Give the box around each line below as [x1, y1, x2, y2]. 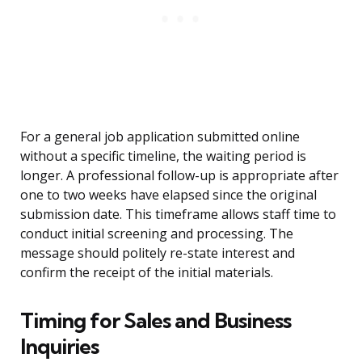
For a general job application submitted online [20, 128, 300, 146]
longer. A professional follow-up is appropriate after [20, 166, 339, 185]
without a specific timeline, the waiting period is [20, 147, 306, 166]
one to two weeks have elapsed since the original [20, 186, 317, 204]
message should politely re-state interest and [20, 244, 295, 263]
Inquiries [20, 333, 99, 360]
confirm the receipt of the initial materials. [20, 263, 273, 282]
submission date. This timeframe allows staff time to [20, 205, 336, 224]
